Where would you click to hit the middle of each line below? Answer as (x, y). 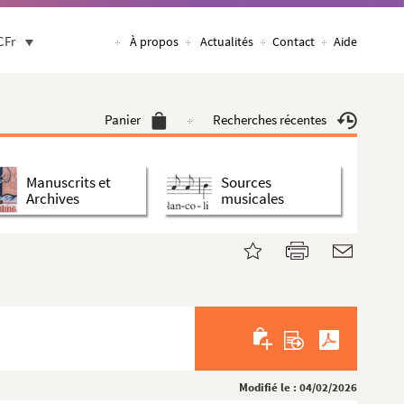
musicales (252, 198)
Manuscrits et (69, 182)
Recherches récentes (270, 119)
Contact (294, 41)
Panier (123, 119)
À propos (154, 41)
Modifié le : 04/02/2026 (298, 387)
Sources (246, 182)
